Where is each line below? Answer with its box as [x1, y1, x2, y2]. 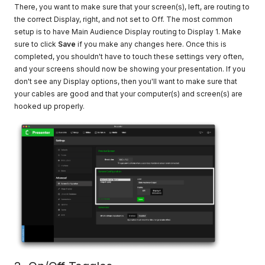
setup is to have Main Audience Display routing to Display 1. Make [14, 27, 242, 37]
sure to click [14, 40, 59, 49]
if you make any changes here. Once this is [76, 40, 227, 49]
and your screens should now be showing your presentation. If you [14, 64, 246, 74]
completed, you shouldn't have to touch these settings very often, [14, 52, 244, 62]
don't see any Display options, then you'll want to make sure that [14, 77, 238, 86]
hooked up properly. [14, 102, 85, 111]
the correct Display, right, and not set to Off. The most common [14, 15, 233, 24]
